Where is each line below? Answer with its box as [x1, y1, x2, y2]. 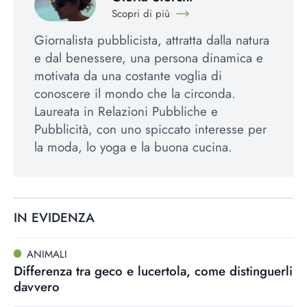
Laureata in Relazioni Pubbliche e [34, 102, 218, 121]
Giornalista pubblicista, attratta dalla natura [34, 31, 269, 50]
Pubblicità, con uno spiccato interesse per [34, 120, 267, 139]
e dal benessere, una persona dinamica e [34, 49, 263, 68]
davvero [14, 278, 60, 297]
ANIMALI [26, 246, 67, 262]
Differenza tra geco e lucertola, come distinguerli [14, 262, 293, 281]
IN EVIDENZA [14, 208, 95, 228]
